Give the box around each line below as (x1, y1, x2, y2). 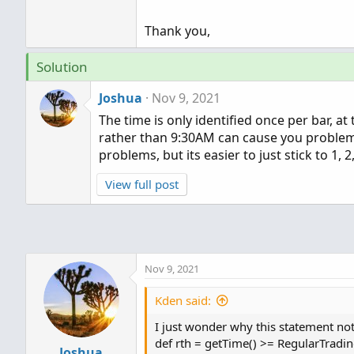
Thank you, (145, 22, 210, 40)
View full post (105, 176, 179, 192)
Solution (36, 58, 88, 76)
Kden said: (155, 292, 211, 308)
